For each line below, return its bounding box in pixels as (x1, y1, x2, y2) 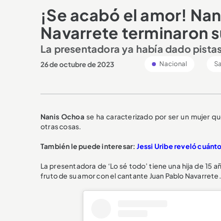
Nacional (158, 59, 187, 68)
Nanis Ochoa (40, 111, 84, 121)
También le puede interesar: (40, 141, 137, 150)
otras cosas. (40, 121, 81, 131)
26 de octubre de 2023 (40, 59, 114, 69)
